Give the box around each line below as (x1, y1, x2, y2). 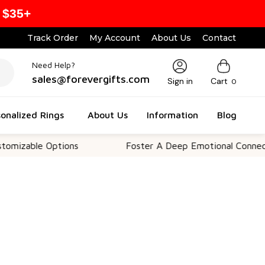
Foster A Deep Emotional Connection (78, 140, 236, 151)
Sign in (167, 76, 193, 86)
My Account (89, 33, 141, 43)
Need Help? (31, 59, 75, 70)
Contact (202, 33, 237, 43)
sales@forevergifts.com (31, 72, 150, 85)
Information (147, 109, 198, 120)
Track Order (27, 33, 79, 43)
